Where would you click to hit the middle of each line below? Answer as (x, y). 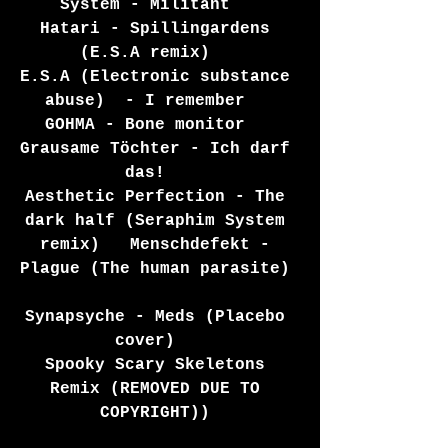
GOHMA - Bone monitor (160, 125)
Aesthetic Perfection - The (160, 197)
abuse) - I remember (160, 101)
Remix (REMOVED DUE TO (160, 389)
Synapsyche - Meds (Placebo (160, 317)
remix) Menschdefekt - (160, 245)
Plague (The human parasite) (160, 269)
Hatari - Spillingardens (160, 29)
